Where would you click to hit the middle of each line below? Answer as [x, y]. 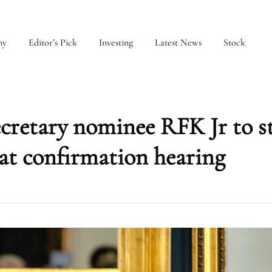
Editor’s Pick [53, 42]
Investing [116, 42]
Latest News [178, 42]
